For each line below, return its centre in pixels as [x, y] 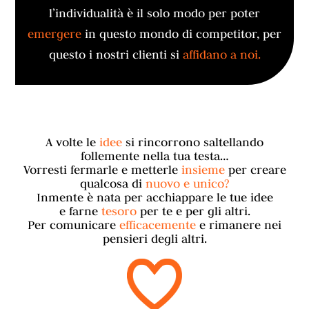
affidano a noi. [221, 55]
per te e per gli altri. [193, 211]
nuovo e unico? [187, 184]
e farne [80, 211]
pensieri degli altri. [154, 239]
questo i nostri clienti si [116, 55]
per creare [255, 170]
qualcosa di [113, 184]
